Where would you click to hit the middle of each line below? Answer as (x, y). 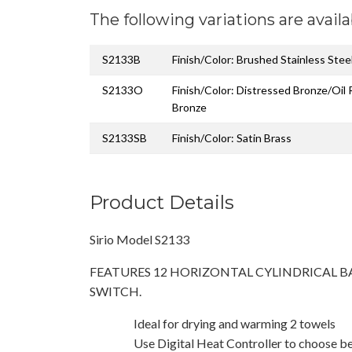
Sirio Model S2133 (139, 239)
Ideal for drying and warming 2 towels (235, 323)
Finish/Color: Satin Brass (232, 137)
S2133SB (125, 137)
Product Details (162, 202)
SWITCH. (115, 291)
